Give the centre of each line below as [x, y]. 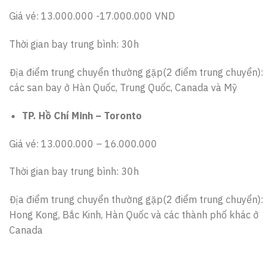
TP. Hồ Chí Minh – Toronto [82, 115]
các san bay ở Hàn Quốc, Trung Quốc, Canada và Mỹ [123, 87]
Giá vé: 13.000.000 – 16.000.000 [83, 143]
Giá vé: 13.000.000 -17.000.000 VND [92, 16]
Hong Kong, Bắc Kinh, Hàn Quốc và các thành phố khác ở [134, 215]
